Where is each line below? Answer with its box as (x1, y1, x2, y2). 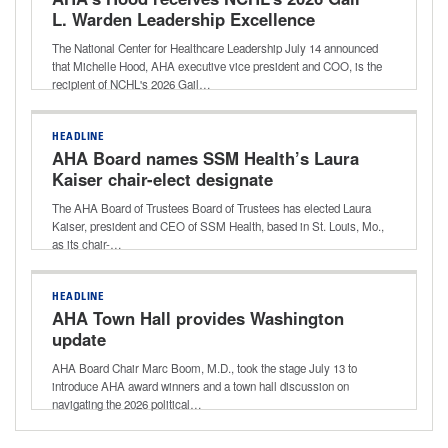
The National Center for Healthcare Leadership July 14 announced (52, 39, 378, 56)
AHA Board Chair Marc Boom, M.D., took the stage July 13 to (52, 359, 357, 376)
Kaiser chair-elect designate (52, 166, 273, 191)
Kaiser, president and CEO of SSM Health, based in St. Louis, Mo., (52, 217, 384, 234)
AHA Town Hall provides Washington (52, 305, 344, 330)
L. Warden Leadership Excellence (52, 6, 315, 31)
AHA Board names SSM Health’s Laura (52, 145, 359, 170)
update (52, 326, 106, 351)
